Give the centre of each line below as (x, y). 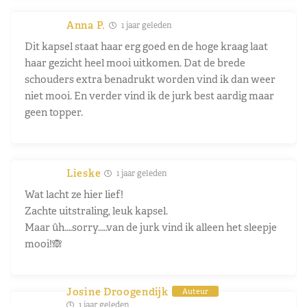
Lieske (84, 173)
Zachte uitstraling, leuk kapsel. (96, 210)
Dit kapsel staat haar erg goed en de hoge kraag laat (146, 46)
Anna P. (86, 25)
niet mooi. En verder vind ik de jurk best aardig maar (149, 95)
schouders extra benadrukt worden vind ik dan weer (150, 79)
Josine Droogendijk (118, 291)
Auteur (195, 292)
